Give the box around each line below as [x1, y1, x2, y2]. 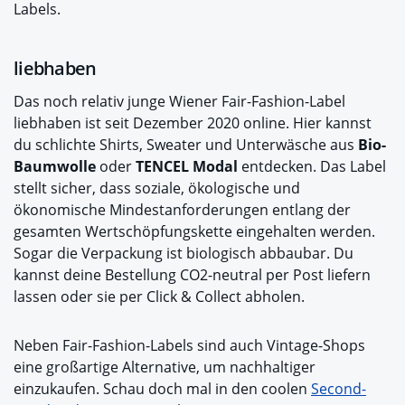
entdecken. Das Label [238, 155, 386, 176]
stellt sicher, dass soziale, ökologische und [14, 177, 300, 198]
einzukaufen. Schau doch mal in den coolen [14, 378, 311, 399]
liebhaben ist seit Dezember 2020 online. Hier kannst [14, 112, 372, 133]
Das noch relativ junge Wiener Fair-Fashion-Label [14, 90, 345, 111]
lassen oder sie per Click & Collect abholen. [14, 286, 305, 306]
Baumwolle [14, 155, 96, 176]
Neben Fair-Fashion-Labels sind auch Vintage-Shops [14, 334, 365, 355]
